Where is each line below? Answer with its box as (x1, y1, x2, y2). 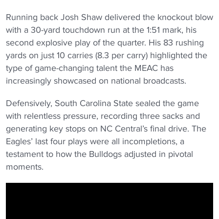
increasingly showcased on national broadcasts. (6, 75, 186, 86)
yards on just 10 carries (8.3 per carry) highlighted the (6, 50, 207, 61)
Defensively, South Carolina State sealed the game (6, 98, 199, 109)
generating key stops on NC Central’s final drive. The (6, 123, 206, 134)
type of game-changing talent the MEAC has (6, 63, 174, 73)
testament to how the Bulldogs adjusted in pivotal (6, 149, 193, 159)
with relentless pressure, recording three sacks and (6, 110, 200, 121)
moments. (6, 161, 44, 172)
